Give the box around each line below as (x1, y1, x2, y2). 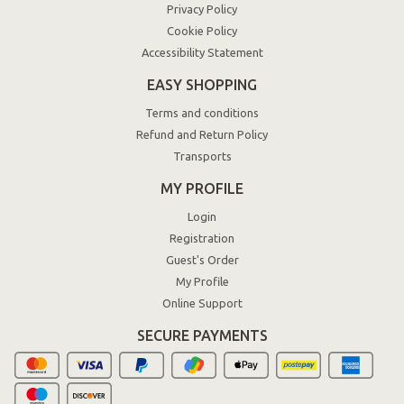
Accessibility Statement (141, 46, 263, 60)
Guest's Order (165, 253, 239, 267)
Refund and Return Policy (136, 128, 268, 142)
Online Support (161, 297, 243, 310)
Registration (170, 232, 234, 245)
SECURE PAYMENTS (136, 327, 268, 344)
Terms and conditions (145, 106, 259, 120)
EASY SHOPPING (147, 77, 257, 94)
